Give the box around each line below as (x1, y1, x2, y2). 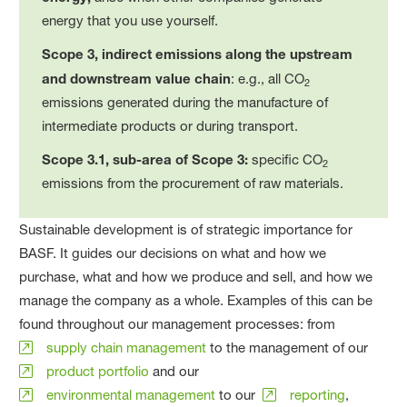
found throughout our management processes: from (19, 314, 343, 333)
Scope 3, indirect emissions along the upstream (42, 45, 353, 62)
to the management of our (206, 338, 376, 356)
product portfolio (46, 362, 150, 380)
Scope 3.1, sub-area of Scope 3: (42, 150, 253, 167)
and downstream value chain (42, 69, 232, 86)
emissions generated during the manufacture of (42, 93, 329, 111)
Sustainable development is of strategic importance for (19, 220, 353, 238)
